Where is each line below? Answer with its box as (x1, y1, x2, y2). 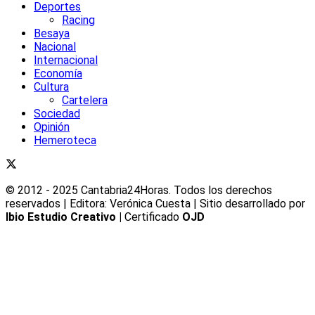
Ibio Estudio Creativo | (6, 210, 122, 224)
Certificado (122, 210, 182, 224)
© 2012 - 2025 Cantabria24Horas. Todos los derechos (6, 183, 272, 197)
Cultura (34, 79, 69, 94)
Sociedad (34, 106, 80, 120)
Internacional (34, 53, 98, 67)
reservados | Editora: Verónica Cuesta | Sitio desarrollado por (6, 196, 305, 210)
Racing (62, 13, 95, 27)
